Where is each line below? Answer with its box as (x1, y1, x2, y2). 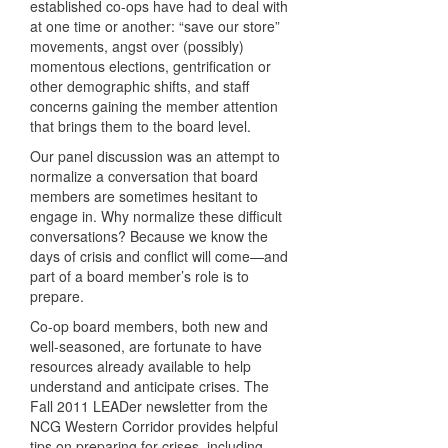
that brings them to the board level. (30, 116, 251, 137)
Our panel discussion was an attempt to (30, 146, 280, 167)
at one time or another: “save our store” (30, 16, 280, 37)
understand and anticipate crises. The (30, 376, 269, 397)
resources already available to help (30, 356, 251, 377)
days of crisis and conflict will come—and (30, 246, 288, 267)
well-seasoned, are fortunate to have (30, 336, 262, 357)
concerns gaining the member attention (30, 96, 278, 117)
